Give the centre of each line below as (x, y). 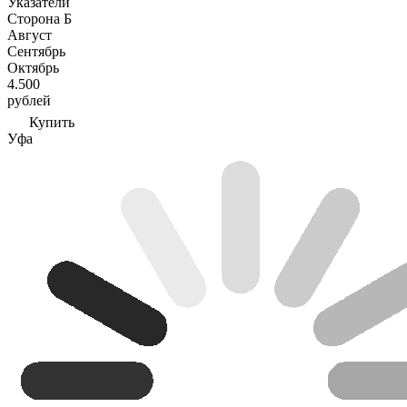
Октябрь (33, 68)
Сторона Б (40, 19)
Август (30, 35)
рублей (29, 100)
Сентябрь (36, 51)
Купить (52, 122)
